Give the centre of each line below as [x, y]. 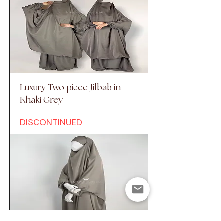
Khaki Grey [41, 100]
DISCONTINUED [51, 123]
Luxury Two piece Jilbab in [70, 88]
